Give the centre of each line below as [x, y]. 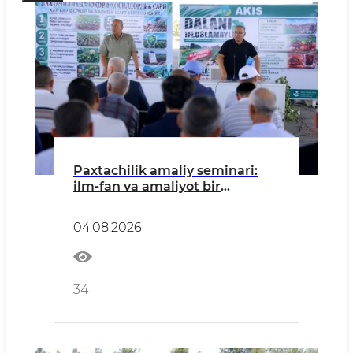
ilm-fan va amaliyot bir [147, 186]
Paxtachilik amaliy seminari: [165, 171]
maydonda [108, 202]
